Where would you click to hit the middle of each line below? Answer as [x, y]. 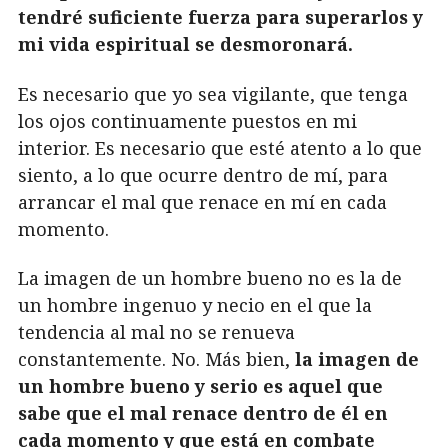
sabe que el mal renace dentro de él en [203, 413]
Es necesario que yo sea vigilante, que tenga [213, 93]
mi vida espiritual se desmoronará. [185, 44]
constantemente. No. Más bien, [156, 359]
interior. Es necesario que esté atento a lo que [220, 147]
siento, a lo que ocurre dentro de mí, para [203, 174]
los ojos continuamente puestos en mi [187, 120]
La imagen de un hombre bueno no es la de [210, 278]
